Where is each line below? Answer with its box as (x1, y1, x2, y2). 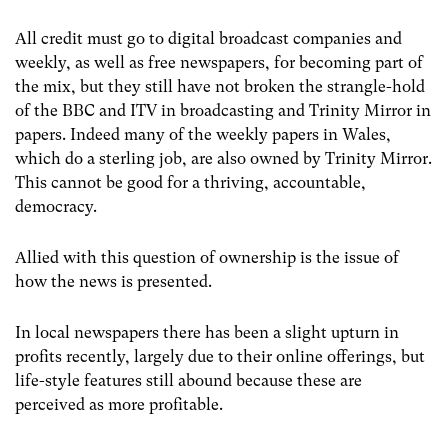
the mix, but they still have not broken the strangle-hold (15, 76, 425, 96)
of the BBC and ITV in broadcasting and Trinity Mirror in (15, 100, 431, 120)
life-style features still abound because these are (15, 370, 362, 390)
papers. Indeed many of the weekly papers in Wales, (15, 124, 391, 144)
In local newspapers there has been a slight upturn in (15, 322, 399, 342)
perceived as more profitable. (15, 394, 223, 414)
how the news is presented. (15, 271, 212, 291)
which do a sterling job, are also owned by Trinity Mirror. (15, 148, 432, 168)
